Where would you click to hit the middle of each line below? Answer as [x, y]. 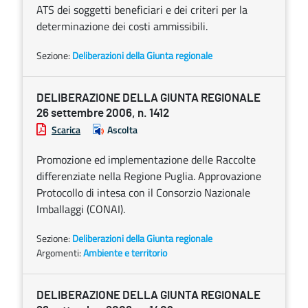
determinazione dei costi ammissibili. [122, 26]
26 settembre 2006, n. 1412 [103, 113]
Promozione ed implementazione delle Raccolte [146, 159]
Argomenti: [60, 253]
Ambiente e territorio [125, 253]
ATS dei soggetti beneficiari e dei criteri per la [142, 10]
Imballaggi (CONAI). [81, 209]
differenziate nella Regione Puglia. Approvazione [149, 176]
